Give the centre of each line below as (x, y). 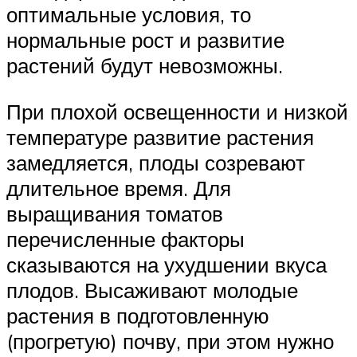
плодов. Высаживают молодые (152, 290)
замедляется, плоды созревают (156, 163)
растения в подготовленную (138, 316)
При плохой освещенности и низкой (177, 112)
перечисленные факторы (126, 239)
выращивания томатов (115, 214)
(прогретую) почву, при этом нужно (170, 341)
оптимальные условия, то (129, 15)
